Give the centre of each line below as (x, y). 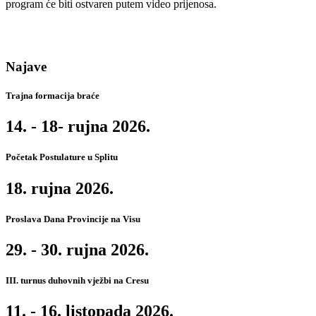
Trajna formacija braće (53, 96)
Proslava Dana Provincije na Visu (73, 219)
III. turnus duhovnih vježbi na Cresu (77, 281)
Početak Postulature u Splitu (62, 157)
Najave (26, 66)
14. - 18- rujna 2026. (78, 127)
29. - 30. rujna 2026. (77, 249)
